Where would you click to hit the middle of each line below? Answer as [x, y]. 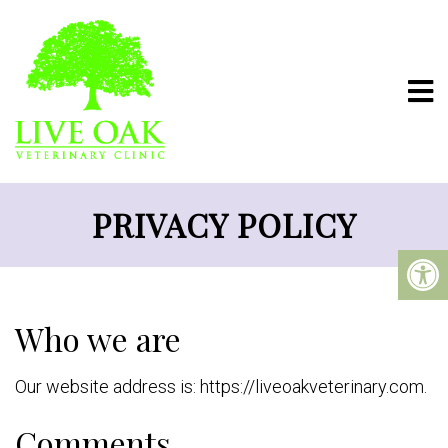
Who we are [98, 338]
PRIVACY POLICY [224, 224]
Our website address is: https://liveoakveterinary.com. [221, 386]
